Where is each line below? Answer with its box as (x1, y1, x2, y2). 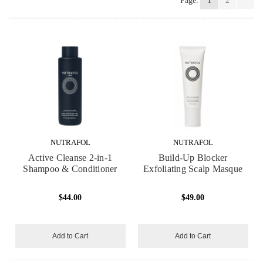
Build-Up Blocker (158, 152, 228, 163)
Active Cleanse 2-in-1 (28, 152, 113, 163)
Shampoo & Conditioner (23, 163, 117, 174)
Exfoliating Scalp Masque (143, 163, 242, 174)
